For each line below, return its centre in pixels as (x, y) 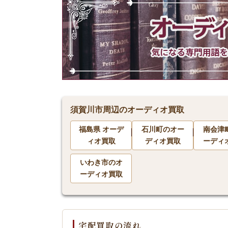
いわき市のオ (101, 162)
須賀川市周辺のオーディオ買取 (127, 110)
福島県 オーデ (101, 129)
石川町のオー (163, 129)
